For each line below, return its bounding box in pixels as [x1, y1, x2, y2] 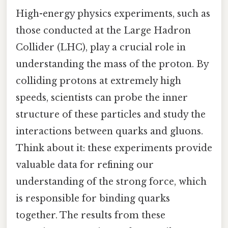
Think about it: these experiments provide [16, 142, 212, 154]
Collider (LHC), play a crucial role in [16, 42, 186, 53]
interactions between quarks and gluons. [16, 126, 203, 137]
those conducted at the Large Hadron [16, 25, 191, 37]
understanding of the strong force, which [16, 176, 207, 188]
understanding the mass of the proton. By [16, 59, 209, 70]
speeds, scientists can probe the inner [16, 92, 188, 104]
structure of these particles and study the [16, 109, 206, 121]
